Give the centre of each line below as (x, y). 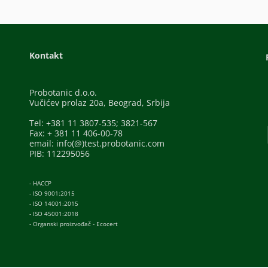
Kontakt (46, 55)
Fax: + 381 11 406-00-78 (76, 133)
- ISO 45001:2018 (54, 214)
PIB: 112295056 (60, 153)
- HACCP (41, 183)
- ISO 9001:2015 (52, 193)
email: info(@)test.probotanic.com (97, 143)
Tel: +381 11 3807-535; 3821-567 (94, 123)
